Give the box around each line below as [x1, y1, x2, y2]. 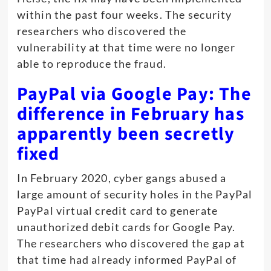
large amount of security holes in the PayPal [16, 187, 253, 201]
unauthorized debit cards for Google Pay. [16, 220, 236, 233]
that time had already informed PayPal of [16, 252, 237, 266]
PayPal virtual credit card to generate [16, 203, 218, 217]
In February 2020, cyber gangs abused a [16, 171, 227, 184]
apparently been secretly [16, 120, 235, 147]
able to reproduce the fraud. [16, 56, 167, 70]
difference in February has [16, 100, 244, 127]
